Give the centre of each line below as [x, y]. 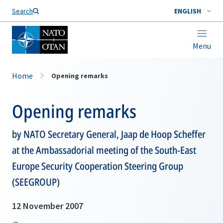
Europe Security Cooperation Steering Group [98, 166]
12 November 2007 [48, 206]
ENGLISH [188, 11]
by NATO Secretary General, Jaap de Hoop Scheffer [109, 134]
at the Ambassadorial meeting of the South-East [104, 150]
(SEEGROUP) [36, 182]
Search [22, 11]
